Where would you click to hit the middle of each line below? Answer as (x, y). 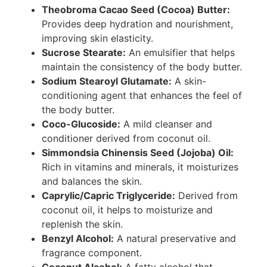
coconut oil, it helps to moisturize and (127, 209)
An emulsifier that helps (180, 52)
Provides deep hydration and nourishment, (137, 24)
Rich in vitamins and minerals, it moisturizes (140, 167)
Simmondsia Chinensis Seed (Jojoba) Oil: (138, 152)
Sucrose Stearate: (84, 52)
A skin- (189, 81)
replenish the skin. (82, 224)
